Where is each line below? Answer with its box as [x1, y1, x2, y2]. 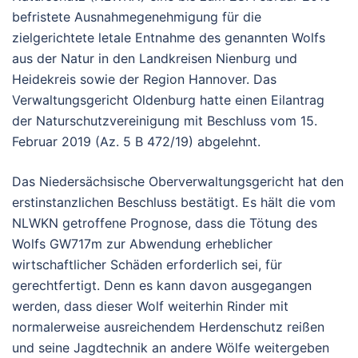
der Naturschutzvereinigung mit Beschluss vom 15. [12, 113, 317, 129]
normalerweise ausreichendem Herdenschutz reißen [12, 319, 324, 336]
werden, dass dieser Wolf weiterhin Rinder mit [12, 298, 288, 315]
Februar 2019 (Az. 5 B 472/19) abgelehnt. [12, 133, 261, 150]
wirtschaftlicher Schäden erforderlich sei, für [12, 257, 282, 273]
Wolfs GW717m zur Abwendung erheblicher [12, 236, 272, 253]
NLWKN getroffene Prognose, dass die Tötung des [12, 215, 317, 232]
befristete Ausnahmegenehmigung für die [12, 9, 261, 26]
